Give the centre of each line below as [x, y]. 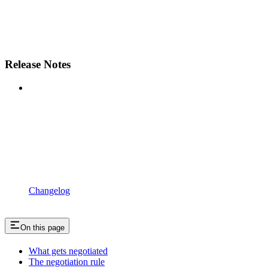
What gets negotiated [68, 251]
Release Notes [38, 65]
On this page [42, 227]
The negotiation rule [67, 261]
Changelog [49, 191]
